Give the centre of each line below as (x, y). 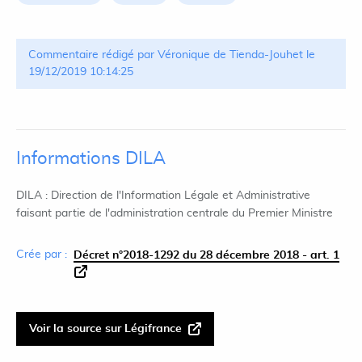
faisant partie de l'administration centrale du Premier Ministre (175, 213)
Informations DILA (91, 158)
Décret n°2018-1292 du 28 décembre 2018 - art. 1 (206, 255)
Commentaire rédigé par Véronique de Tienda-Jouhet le (172, 55)
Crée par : (42, 255)
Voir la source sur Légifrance (105, 329)
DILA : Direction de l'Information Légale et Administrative (163, 196)
